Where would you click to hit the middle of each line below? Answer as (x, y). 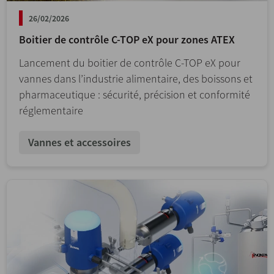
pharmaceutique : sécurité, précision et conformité (135, 95)
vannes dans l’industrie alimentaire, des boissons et (136, 79)
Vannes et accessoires (80, 143)
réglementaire (51, 111)
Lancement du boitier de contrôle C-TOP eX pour (130, 63)
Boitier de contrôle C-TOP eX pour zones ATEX (127, 40)
